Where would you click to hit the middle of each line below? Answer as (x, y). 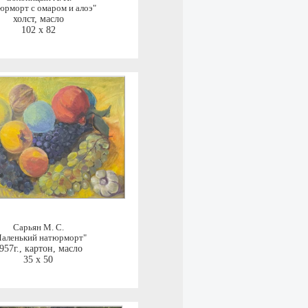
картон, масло (53, 249)
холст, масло (38, 19)
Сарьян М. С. (38, 228)
